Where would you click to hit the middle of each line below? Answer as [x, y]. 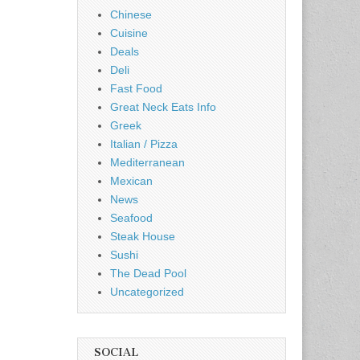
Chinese [131, 14]
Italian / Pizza [144, 143]
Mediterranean [147, 162]
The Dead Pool [148, 273]
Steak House [143, 236]
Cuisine [129, 33]
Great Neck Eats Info [163, 106]
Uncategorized [147, 291]
